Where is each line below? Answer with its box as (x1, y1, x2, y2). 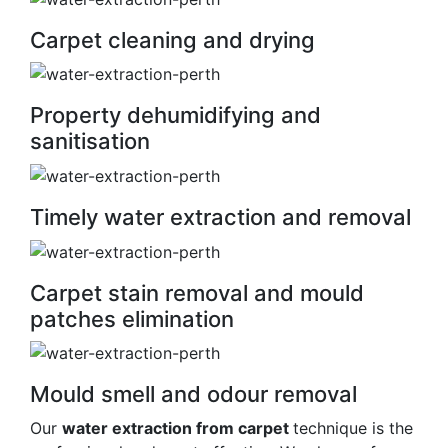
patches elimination (30, 305, 234, 332)
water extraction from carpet (62, 418, 293, 439)
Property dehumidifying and (30, 102, 321, 129)
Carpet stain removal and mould (30, 279, 364, 306)
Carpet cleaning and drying (30, 26, 315, 53)
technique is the (293, 418, 413, 439)
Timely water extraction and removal (30, 203, 411, 230)
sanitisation (30, 128, 150, 155)
